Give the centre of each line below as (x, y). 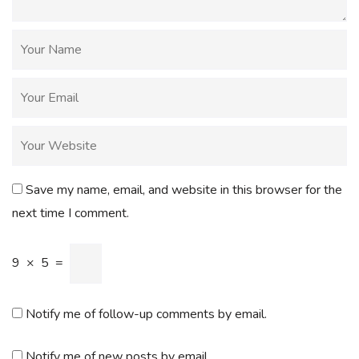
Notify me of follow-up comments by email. (146, 314)
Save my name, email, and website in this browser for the (184, 190)
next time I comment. (71, 213)
